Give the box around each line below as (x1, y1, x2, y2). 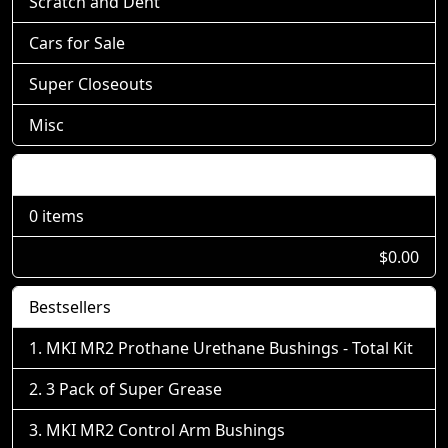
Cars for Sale (29, 31, 125, 54)
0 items (29, 204, 84, 227)
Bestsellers (29, 295, 111, 318)
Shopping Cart (29, 163, 138, 186)
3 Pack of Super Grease (46, 377, 222, 400)
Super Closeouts (29, 72, 153, 95)
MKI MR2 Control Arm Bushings (46, 418, 285, 441)
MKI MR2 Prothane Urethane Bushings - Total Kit (46, 336, 413, 359)
